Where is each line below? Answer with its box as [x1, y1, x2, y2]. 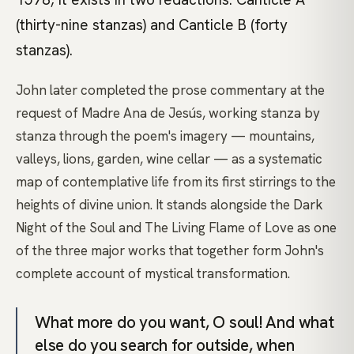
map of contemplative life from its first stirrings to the [16, 173, 336, 191]
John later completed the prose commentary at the [16, 81, 325, 100]
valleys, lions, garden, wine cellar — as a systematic [16, 150, 322, 168]
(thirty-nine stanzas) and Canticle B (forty [16, 15, 288, 36]
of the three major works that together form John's [16, 242, 324, 260]
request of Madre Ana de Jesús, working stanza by [16, 104, 320, 122]
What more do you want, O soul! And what [35, 311, 334, 333]
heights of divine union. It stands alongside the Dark [16, 196, 323, 214]
